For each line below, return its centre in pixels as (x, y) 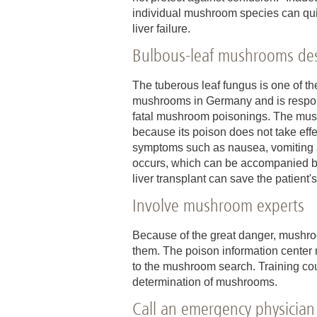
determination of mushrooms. (205, 282)
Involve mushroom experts (218, 206)
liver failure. (163, 29)
